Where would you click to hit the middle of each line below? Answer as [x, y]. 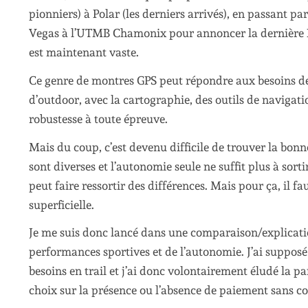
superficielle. [62, 205]
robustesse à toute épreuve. [98, 119]
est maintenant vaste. [84, 53]
